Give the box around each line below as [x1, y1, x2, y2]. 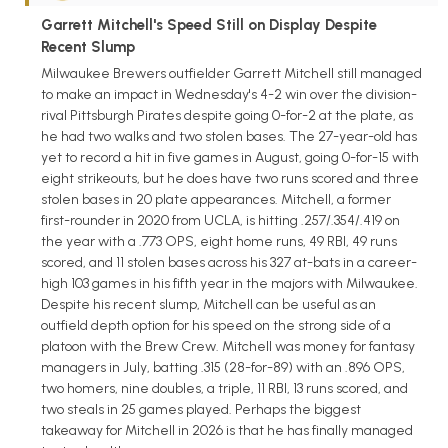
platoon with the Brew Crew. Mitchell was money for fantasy [41, 337, 415, 355]
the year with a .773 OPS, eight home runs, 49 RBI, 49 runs [41, 232, 397, 250]
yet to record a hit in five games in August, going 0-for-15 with [41, 148, 419, 166]
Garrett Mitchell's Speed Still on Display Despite [41, 16, 377, 35]
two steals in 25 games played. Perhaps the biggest [41, 400, 361, 418]
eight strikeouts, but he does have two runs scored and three [41, 169, 419, 187]
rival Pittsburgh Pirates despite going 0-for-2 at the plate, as [41, 106, 413, 124]
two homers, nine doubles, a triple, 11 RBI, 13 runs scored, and [41, 379, 408, 397]
